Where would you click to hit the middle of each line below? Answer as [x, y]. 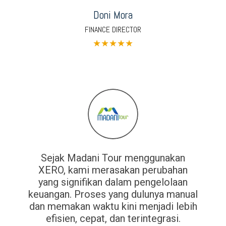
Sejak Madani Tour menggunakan [113, 158]
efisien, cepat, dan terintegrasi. [113, 218]
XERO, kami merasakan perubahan [113, 170]
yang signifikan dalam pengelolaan [113, 182]
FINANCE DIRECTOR [113, 29]
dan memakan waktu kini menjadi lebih [113, 206]
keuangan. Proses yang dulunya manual [113, 194]
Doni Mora [113, 15]
